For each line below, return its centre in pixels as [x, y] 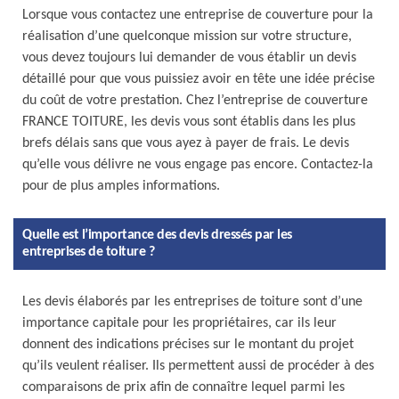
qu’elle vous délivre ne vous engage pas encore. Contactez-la [198, 165]
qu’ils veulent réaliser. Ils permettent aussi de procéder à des [198, 366]
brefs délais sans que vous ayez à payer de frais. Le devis [186, 143]
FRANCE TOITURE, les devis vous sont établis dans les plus [189, 122]
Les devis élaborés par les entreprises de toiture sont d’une [192, 302]
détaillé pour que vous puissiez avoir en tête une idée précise [199, 79]
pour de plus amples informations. [121, 186]
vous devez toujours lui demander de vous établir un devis [189, 58]
